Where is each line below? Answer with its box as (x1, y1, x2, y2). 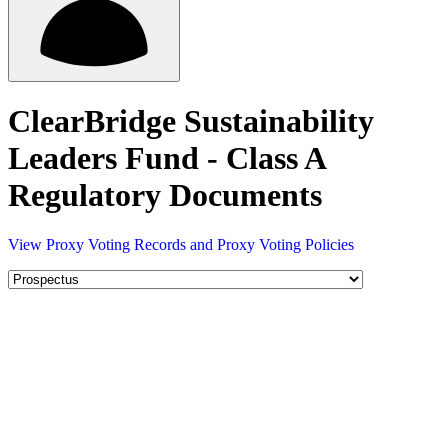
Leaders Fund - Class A (8, 140, 325, 177)
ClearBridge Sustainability (8, 103, 374, 140)
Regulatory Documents (8, 177, 322, 214)
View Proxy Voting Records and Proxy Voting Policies (8, 235, 354, 253)
